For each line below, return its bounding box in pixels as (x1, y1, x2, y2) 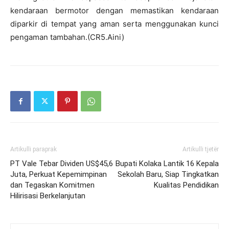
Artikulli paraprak (10, 146, 57, 153)
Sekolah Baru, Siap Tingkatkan (118, 170, 219, 179)
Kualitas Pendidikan (154, 180, 219, 190)
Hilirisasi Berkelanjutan (10, 191, 85, 200)
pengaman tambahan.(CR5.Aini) (10, 32, 124, 42)
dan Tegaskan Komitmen (10, 180, 95, 190)
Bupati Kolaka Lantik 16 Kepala (116, 159, 219, 168)
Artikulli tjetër (182, 146, 219, 153)
